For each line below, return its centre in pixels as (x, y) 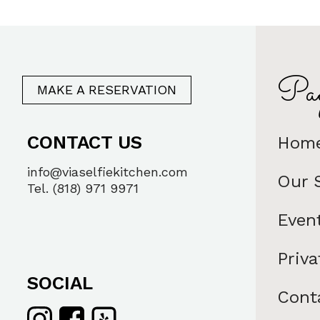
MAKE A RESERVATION (107, 90)
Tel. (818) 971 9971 (83, 188)
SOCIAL (60, 283)
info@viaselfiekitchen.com (108, 172)
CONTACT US (85, 142)
